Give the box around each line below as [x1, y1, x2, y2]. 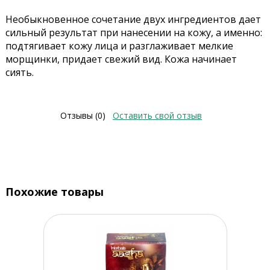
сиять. [5, 66, 36, 80]
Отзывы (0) [60, 110, 105, 122]
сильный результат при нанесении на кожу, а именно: [5, 26, 262, 40]
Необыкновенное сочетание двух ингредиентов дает [5, 13, 261, 27]
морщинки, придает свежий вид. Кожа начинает [5, 52, 237, 66]
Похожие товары [5, 184, 104, 199]
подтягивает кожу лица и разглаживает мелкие [5, 39, 233, 53]
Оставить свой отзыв [113, 110, 202, 122]
